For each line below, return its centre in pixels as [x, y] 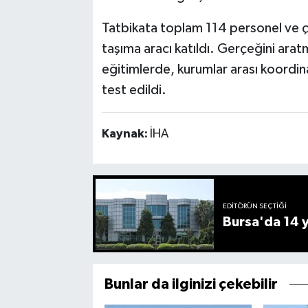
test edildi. [134, 90]
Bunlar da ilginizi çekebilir [191, 285]
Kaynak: [125, 134]
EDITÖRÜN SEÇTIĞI [255, 207]
